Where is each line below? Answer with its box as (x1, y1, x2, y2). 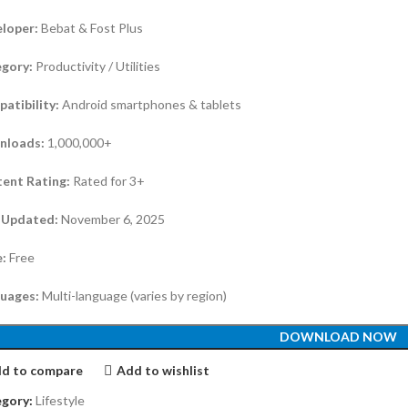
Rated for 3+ (70, 173, 146, 189)
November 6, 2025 (58, 211, 166, 228)
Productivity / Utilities (33, 58, 161, 75)
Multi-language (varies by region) (39, 288, 228, 304)
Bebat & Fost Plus (38, 20, 144, 36)
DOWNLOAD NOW (280, 329, 398, 345)
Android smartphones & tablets (62, 97, 242, 113)
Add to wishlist (116, 362, 209, 378)
